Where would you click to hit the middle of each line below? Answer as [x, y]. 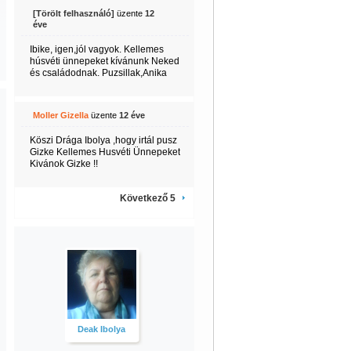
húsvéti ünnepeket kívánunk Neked [104, 61]
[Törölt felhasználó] [73, 13]
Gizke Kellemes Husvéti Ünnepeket [105, 152]
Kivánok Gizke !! [63, 164]
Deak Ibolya [101, 329]
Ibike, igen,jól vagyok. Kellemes [96, 49]
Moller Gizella [60, 115]
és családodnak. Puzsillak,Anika [98, 73]
